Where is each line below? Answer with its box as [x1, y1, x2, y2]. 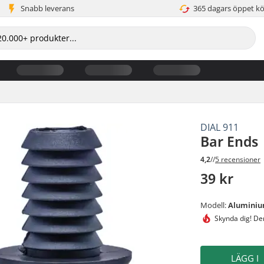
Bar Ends [200, 131, 259, 151]
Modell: [200, 200, 229, 211]
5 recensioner [215, 154, 261, 165]
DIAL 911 [200, 120, 239, 134]
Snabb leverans [20, 3, 74, 14]
